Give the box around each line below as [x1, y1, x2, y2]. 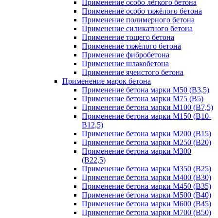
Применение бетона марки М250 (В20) [82, 138, 211, 146]
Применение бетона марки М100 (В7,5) [82, 103, 213, 111]
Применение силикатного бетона [82, 24, 193, 33]
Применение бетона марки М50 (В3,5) [82, 86, 209, 94]
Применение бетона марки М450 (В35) [82, 182, 211, 190]
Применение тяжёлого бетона [82, 42, 181, 50]
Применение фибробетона [82, 51, 169, 59]
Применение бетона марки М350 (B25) [82, 164, 211, 173]
